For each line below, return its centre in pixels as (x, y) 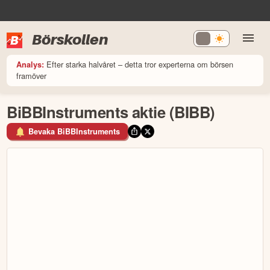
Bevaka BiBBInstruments (74, 132)
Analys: (30, 64)
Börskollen (70, 39)
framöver (32, 75)
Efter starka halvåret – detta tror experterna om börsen (140, 64)
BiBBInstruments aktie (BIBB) (111, 111)
